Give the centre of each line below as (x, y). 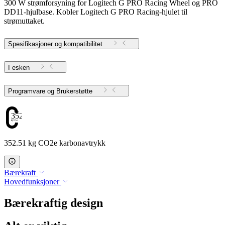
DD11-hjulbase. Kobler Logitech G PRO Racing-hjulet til (96, 12)
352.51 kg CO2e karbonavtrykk (55, 143)
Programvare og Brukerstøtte (74, 91)
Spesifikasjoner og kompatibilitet (55, 44)
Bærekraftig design (53, 203)
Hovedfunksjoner (32, 181)
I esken (19, 67)
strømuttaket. (24, 21)
